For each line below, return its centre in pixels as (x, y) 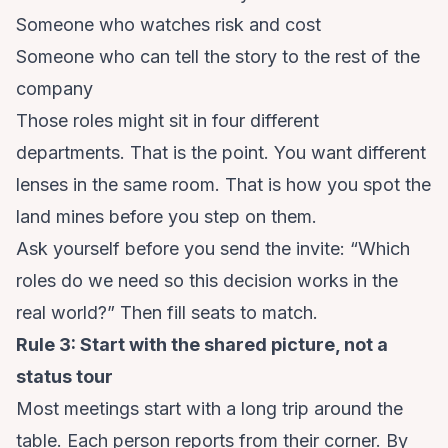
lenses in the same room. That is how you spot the (223, 185)
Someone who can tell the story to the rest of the (218, 57)
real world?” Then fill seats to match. (167, 313)
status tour (64, 377)
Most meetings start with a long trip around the (209, 409)
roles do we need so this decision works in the (207, 281)
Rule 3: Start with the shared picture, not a (202, 345)
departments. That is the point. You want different (221, 153)
